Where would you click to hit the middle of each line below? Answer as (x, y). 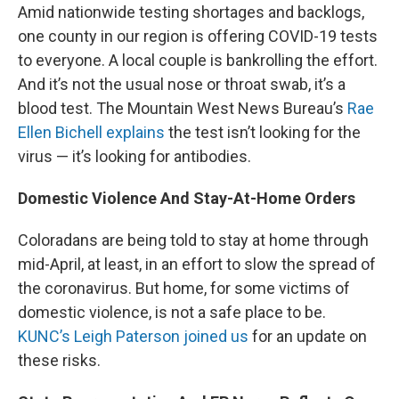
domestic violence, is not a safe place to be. (172, 312)
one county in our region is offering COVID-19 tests (198, 36)
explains (134, 132)
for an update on (308, 336)
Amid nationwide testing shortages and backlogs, (191, 12)
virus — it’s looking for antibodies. (136, 156)
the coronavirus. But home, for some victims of (184, 288)
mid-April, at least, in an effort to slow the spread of (197, 264)
